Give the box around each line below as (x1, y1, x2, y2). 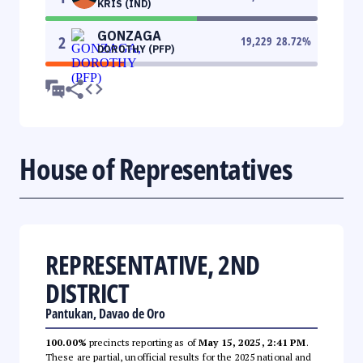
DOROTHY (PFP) (97, 42, 174, 55)
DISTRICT (45, 275, 129, 310)
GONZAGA (97, 27, 161, 44)
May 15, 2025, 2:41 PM (199, 335, 306, 348)
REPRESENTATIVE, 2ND (45, 246, 260, 282)
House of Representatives (19, 148, 292, 189)
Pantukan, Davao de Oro (45, 304, 165, 322)
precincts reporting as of (86, 335, 199, 348)
